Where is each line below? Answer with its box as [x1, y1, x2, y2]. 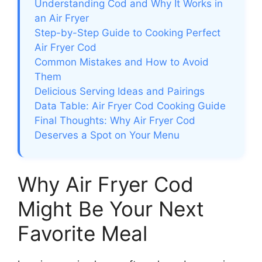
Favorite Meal [18, 220, 147, 246]
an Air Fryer [35, 12, 89, 24]
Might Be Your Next [18, 196, 204, 221]
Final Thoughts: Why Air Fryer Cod [35, 114, 195, 126]
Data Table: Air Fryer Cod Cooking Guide [35, 99, 226, 112]
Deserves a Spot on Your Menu [35, 129, 180, 141]
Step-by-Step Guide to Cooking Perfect [35, 26, 220, 39]
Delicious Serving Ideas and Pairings [35, 85, 205, 97]
